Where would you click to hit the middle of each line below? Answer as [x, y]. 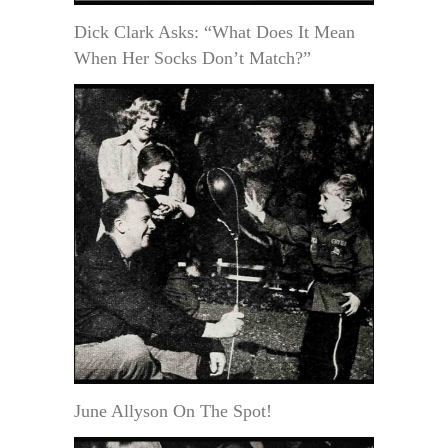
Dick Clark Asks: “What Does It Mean [214, 31]
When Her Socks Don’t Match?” [192, 57]
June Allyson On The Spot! [173, 410]
